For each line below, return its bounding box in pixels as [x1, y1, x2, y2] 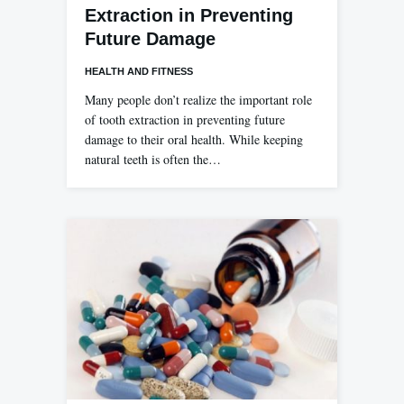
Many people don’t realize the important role [85, 91, 312, 109]
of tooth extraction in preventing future [85, 111, 285, 129]
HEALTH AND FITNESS [85, 66, 193, 78]
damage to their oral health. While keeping [85, 131, 303, 149]
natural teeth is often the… [85, 151, 221, 169]
